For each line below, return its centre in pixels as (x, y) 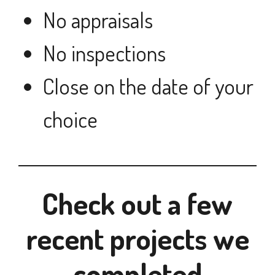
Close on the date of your (148, 86)
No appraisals (98, 19)
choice (70, 119)
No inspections (104, 52)
